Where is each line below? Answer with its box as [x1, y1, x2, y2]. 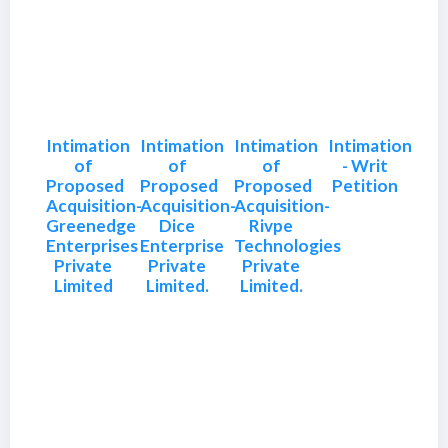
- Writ [342, 155, 388, 176]
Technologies [234, 235, 341, 256]
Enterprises [46, 235, 138, 256]
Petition [332, 175, 398, 196]
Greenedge [46, 215, 136, 236]
